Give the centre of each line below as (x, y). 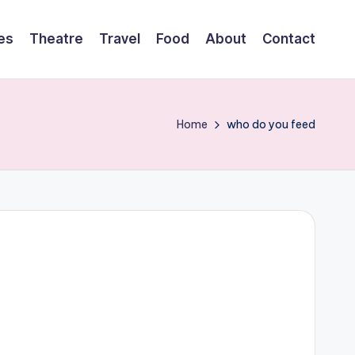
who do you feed (271, 124)
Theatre (56, 38)
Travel (120, 38)
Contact (289, 38)
